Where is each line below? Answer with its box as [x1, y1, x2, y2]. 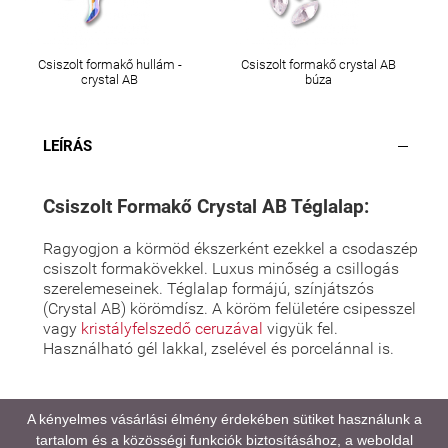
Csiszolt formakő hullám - [37, 56, 182, 72]
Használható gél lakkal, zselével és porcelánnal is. [43, 338, 394, 358]
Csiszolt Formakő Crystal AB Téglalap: [43, 194, 369, 218]
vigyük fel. [267, 318, 338, 338]
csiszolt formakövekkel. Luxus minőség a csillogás [43, 258, 399, 278]
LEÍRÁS [43, 136, 92, 155]
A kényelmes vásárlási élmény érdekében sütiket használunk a [26, 411, 422, 427]
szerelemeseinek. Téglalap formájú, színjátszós [43, 278, 374, 298]
